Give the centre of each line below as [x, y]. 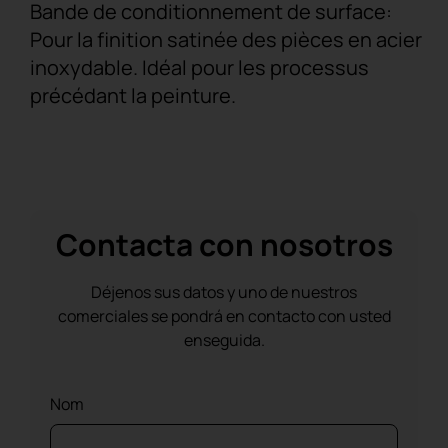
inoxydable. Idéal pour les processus [199, 67]
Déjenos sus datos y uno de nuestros [224, 292]
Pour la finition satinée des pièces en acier [226, 39]
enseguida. [224, 340]
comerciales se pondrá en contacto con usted [224, 316]
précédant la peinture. [133, 95]
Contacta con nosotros [224, 244]
